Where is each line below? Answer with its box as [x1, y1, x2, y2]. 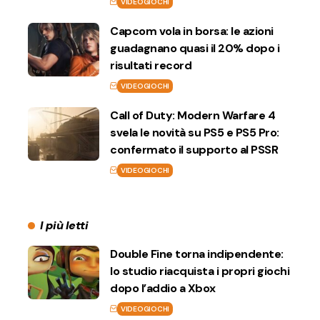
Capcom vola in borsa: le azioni [110, 23, 274, 39]
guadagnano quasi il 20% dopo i [110, 40, 279, 56]
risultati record [110, 57, 191, 73]
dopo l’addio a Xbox [110, 280, 216, 296]
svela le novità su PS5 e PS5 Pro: [110, 124, 279, 140]
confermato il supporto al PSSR [110, 141, 278, 157]
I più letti [39, 217, 89, 233]
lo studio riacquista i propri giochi [110, 263, 289, 279]
